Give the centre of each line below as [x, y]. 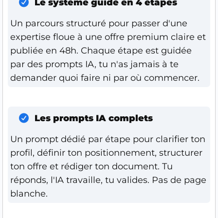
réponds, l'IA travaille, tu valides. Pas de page [108, 180]
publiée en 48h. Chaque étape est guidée [101, 50]
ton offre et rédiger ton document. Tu [91, 166]
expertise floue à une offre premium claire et [108, 37]
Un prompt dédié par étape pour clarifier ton [108, 139]
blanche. [29, 193]
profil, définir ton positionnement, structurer [106, 153]
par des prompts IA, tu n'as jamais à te [94, 64]
